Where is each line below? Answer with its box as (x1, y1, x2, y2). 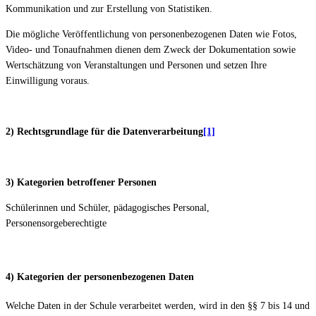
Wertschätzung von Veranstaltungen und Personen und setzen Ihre (6, 59, 267, 71)
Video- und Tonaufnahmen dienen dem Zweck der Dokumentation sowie (6, 44, 296, 55)
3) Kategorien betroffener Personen (6, 176, 157, 188)
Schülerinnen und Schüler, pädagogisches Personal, (6, 202, 209, 213)
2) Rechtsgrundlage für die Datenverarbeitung (6, 126, 203, 137)
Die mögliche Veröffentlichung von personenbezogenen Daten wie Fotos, (6, 28, 297, 39)
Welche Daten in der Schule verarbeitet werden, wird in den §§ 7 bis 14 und (6, 300, 310, 311)
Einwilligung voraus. (6, 75, 90, 86)
